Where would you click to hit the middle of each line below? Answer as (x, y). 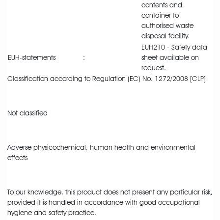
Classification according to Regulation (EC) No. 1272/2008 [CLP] (107, 79)
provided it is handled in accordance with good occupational (104, 203)
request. (154, 68)
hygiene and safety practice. (52, 213)
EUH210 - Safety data (174, 47)
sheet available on (170, 58)
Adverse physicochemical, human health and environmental (101, 148)
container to (160, 15)
